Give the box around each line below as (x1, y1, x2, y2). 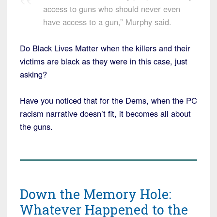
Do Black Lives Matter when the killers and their (20, 42, 190, 54)
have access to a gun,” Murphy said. (43, 15, 171, 28)
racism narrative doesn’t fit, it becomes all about (20, 107, 191, 119)
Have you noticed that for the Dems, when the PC (20, 94, 197, 106)
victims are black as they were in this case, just (20, 55, 187, 67)
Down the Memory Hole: (20, 185, 171, 202)
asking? (20, 68, 47, 80)
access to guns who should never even (43, 2, 180, 15)
